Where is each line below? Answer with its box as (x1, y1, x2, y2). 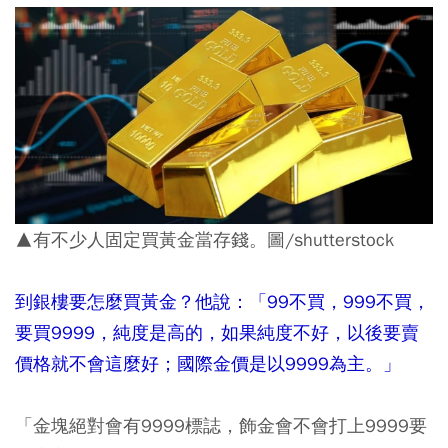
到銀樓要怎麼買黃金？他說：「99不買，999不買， (15, 289, 430, 313)
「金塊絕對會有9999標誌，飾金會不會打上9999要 (15, 413, 427, 437)
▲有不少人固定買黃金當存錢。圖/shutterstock (15, 227, 394, 251)
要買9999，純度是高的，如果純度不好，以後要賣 (15, 320, 419, 344)
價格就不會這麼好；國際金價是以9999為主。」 (15, 351, 401, 375)
